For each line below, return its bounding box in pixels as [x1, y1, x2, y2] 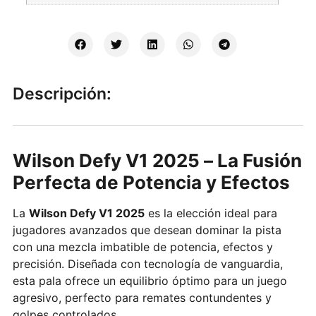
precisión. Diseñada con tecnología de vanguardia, [12, 256, 283, 271]
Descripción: [12, 83, 111, 104]
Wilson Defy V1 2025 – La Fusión [12, 149, 302, 171]
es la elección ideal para [144, 205, 277, 220]
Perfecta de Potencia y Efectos [12, 171, 290, 193]
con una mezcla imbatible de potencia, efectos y [12, 239, 273, 254]
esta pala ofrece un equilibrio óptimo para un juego [12, 273, 287, 288]
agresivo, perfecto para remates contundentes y [12, 290, 272, 305]
